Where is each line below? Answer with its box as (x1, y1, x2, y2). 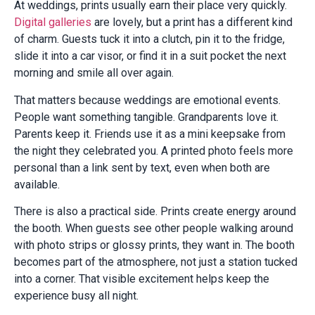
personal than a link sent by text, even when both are (14, 160, 270, 174)
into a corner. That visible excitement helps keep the (14, 272, 269, 286)
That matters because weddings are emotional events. (14, 93, 281, 107)
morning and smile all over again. (14, 66, 174, 80)
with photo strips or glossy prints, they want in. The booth (14, 238, 295, 252)
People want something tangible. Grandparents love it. (14, 110, 278, 124)
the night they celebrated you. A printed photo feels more (14, 143, 293, 157)
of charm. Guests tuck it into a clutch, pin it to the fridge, (14, 32, 285, 46)
